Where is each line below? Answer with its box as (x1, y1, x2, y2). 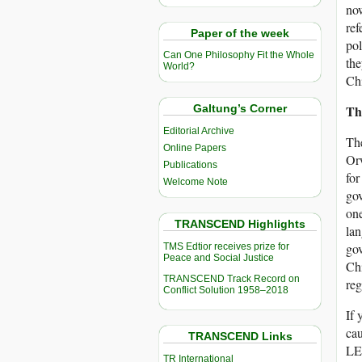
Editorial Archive (163, 125, 234, 137)
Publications (163, 159, 217, 171)
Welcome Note (163, 176, 228, 188)
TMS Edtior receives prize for (163, 241, 289, 253)
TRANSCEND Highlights (175, 217, 305, 231)
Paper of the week (191, 26, 289, 40)
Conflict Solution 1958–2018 (163, 284, 288, 297)
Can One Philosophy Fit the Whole (163, 49, 314, 61)
